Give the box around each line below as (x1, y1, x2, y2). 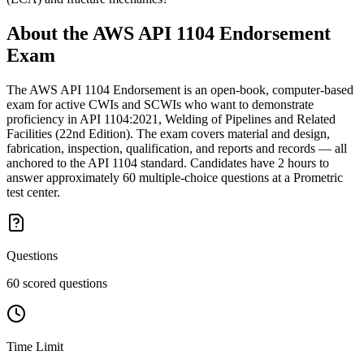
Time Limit (6, 340, 63, 354)
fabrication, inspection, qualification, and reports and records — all (6, 141, 347, 156)
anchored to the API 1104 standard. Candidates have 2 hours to (6, 156, 329, 171)
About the (6, 23, 93, 45)
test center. (6, 185, 60, 200)
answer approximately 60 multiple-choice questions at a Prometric (6, 171, 343, 185)
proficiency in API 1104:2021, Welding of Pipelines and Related (6, 112, 336, 127)
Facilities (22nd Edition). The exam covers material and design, (6, 127, 330, 141)
